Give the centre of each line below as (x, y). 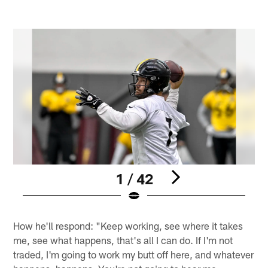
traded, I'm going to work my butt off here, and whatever (134, 255)
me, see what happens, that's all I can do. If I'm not (123, 240)
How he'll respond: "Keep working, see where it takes (128, 226)
